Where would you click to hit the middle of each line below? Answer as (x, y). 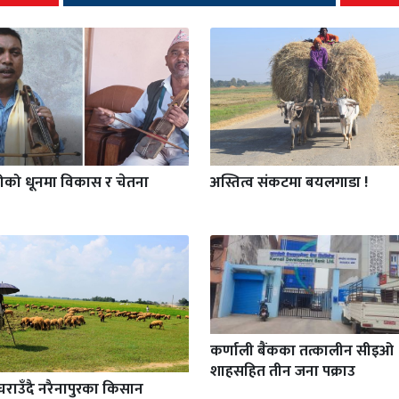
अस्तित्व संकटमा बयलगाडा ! (289, 182)
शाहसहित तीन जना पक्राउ (283, 371)
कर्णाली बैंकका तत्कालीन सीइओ (302, 350)
